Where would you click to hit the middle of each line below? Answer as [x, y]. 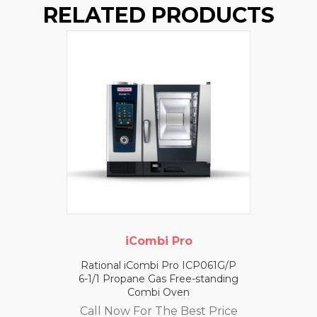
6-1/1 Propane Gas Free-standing [158, 278]
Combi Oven [158, 292]
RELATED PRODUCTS [158, 15]
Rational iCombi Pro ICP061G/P [158, 265]
